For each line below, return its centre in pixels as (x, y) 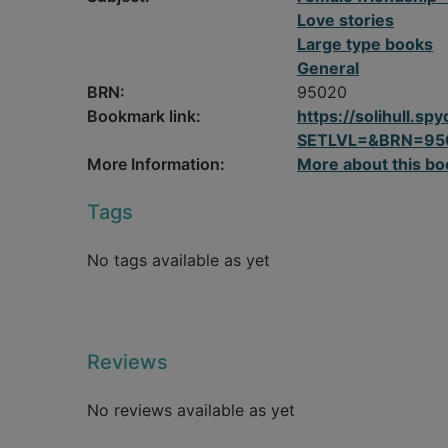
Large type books (365, 44)
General (328, 68)
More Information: (156, 164)
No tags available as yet (178, 260)
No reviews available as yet (191, 410)
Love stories (345, 20)
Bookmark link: (144, 116)
